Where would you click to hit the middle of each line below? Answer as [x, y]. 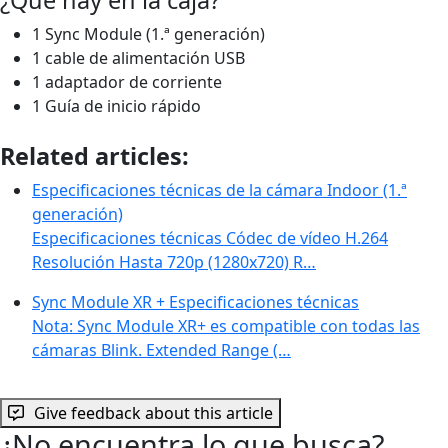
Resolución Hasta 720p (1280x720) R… [174, 261]
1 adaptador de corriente [127, 81]
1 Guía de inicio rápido [116, 105]
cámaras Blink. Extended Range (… [161, 349]
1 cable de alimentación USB [138, 57]
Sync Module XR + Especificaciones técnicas [195, 301]
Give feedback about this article [153, 412]
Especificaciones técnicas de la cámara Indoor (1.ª [219, 189]
